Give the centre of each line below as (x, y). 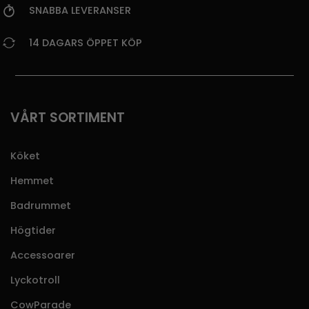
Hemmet (32, 181)
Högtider (33, 231)
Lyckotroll (35, 280)
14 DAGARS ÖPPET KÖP (86, 43)
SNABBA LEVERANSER (80, 11)
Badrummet (41, 206)
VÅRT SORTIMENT (68, 117)
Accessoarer (43, 256)
